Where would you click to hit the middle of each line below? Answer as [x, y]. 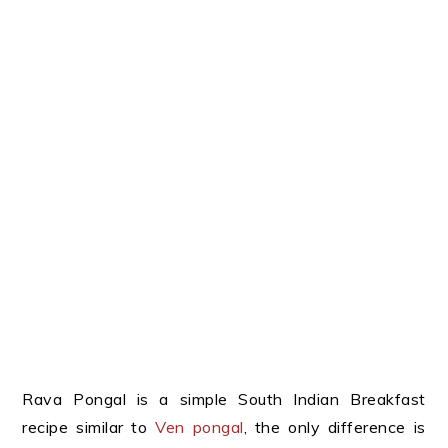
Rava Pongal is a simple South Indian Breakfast [224, 399]
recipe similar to [89, 427]
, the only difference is [334, 427]
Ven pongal [199, 427]
